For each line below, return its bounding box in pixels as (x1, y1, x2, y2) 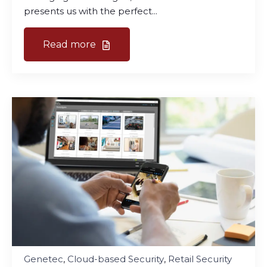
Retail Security (168, 253, 232, 265)
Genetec (24, 253, 63, 265)
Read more (43, 38, 98, 50)
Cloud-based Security (67, 253, 164, 265)
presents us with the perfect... (24, 5, 157, 17)
